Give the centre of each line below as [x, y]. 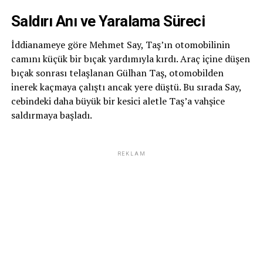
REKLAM [131, 154]
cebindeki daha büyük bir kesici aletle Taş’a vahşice [118, 101]
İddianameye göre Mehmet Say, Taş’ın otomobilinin [120, 45]
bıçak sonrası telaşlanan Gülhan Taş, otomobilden [117, 73]
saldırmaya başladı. [51, 115]
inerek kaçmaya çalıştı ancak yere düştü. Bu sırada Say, [126, 87]
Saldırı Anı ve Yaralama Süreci [108, 21]
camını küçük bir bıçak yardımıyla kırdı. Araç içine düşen [130, 59]
